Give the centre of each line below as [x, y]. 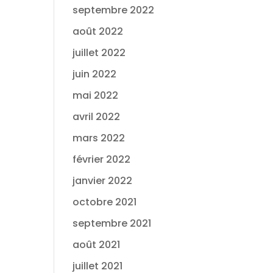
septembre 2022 [114, 10]
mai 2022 [96, 95]
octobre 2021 [105, 202]
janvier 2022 [103, 181]
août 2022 [98, 31]
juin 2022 [95, 74]
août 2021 [97, 245]
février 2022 [102, 159]
